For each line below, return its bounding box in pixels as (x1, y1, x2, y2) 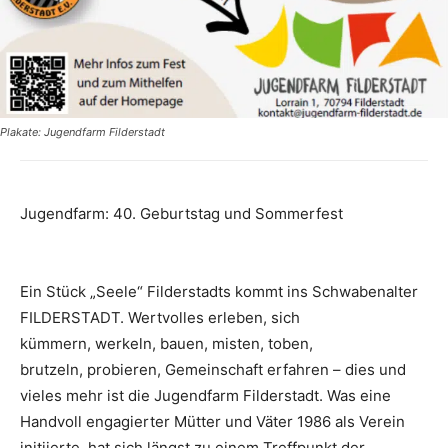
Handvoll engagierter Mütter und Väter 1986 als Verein (20, 412, 405, 432)
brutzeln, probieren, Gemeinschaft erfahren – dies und (20, 360, 406, 380)
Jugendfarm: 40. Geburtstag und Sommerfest (20, 204, 343, 224)
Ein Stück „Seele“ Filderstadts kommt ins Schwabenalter (20, 282, 418, 302)
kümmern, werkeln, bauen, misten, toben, (20, 334, 313, 354)
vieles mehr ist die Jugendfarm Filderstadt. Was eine (20, 386, 391, 406)
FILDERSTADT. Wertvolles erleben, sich (20, 308, 300, 328)
